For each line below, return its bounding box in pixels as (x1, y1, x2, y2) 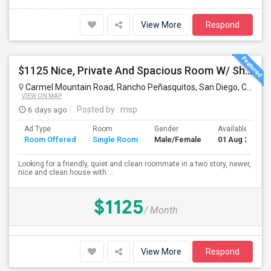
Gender (154, 125, 178, 133)
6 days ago (26, 105, 67, 114)
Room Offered (24, 135, 76, 144)
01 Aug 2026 (218, 135, 261, 144)
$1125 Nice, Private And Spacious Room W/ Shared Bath (245, 64, 252, 77)
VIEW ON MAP (22, 93, 62, 99)
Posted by (77, 105, 115, 114)
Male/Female (154, 135, 201, 144)
